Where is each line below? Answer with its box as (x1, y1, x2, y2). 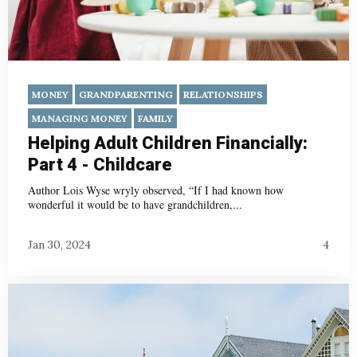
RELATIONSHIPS (183, 88, 263, 101)
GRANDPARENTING (79, 88, 173, 101)
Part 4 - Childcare (28, 155, 172, 175)
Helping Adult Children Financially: (28, 133, 308, 154)
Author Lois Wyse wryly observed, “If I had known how (28, 182, 284, 198)
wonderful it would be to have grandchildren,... (28, 197, 242, 213)
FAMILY (138, 112, 173, 125)
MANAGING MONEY (32, 112, 127, 125)
